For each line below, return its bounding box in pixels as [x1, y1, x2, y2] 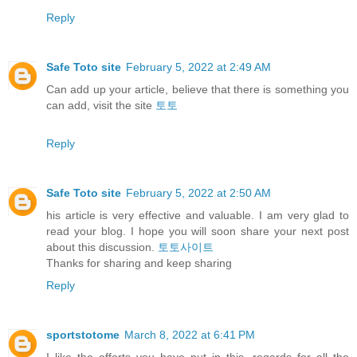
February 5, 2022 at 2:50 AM [126, 186, 271, 200]
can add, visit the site [46, 99, 155, 112]
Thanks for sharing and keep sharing [46, 257, 232, 270]
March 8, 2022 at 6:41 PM [124, 328, 255, 342]
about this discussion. [46, 241, 158, 254]
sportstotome [46, 328, 120, 342]
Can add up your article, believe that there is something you [46, 83, 349, 96]
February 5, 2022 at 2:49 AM [126, 61, 271, 74]
